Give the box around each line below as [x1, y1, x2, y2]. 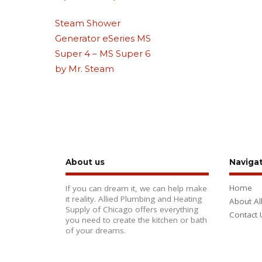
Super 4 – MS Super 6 [55, 47, 151, 59]
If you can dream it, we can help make [65, 183, 207, 194]
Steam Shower [55, 17, 121, 29]
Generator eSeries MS [55, 32, 151, 44]
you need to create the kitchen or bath [65, 215, 207, 226]
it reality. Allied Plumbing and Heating [65, 194, 202, 205]
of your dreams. [65, 225, 126, 236]
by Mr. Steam [55, 63, 115, 74]
